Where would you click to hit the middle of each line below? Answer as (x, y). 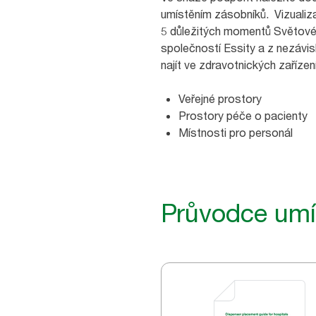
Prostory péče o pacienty (243, 116)
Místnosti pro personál (236, 133)
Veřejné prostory (220, 99)
